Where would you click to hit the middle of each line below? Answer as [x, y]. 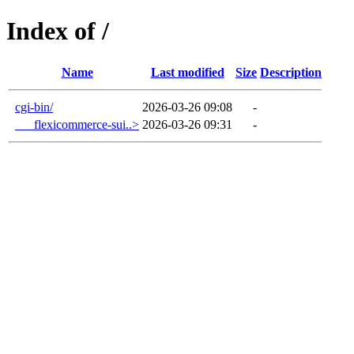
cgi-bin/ [34, 107]
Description [291, 72]
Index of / [58, 31]
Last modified [187, 72]
